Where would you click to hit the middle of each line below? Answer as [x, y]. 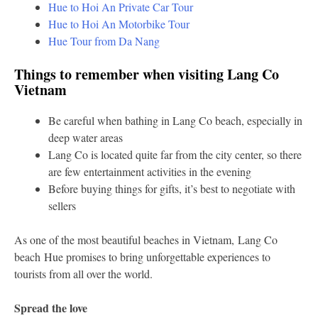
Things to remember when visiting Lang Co [147, 74]
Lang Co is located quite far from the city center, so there [175, 154]
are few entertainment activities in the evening [150, 171]
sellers [62, 205]
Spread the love [51, 307]
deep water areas [86, 137]
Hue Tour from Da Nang [104, 40]
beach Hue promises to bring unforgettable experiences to [142, 256]
